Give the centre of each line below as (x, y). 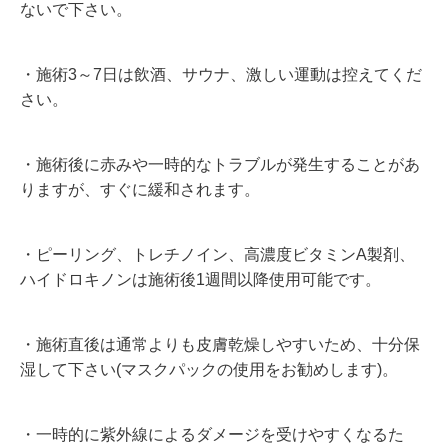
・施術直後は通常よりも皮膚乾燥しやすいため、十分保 (220, 344)
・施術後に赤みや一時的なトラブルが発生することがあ (220, 164)
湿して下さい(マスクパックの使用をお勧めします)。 (209, 369)
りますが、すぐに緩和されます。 (140, 189)
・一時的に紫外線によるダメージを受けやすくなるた (212, 434)
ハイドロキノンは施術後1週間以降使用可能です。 (200, 279)
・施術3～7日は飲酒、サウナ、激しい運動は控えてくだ (221, 74)
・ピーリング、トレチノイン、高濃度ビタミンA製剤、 (217, 254)
